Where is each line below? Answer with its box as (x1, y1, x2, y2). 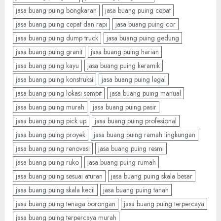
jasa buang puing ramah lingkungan (94, 130, 195, 140)
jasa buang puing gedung (107, 33, 179, 43)
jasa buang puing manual (110, 88, 181, 99)
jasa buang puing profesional (95, 116, 177, 126)
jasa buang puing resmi (98, 144, 164, 154)
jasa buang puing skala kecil (16, 185, 95, 195)
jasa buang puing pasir (93, 102, 156, 112)
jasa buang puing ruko (16, 157, 79, 168)
